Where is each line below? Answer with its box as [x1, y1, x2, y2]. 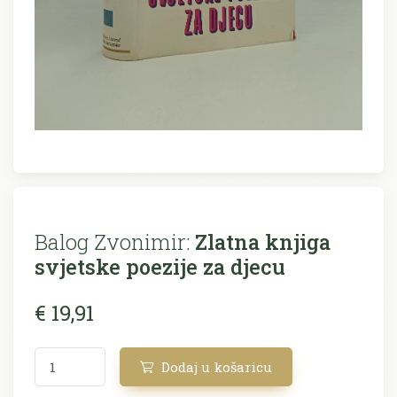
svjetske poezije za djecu [35, 252, 285, 280]
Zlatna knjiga [190, 227, 331, 255]
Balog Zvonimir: [35, 227, 190, 255]
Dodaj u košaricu [158, 357, 272, 376]
